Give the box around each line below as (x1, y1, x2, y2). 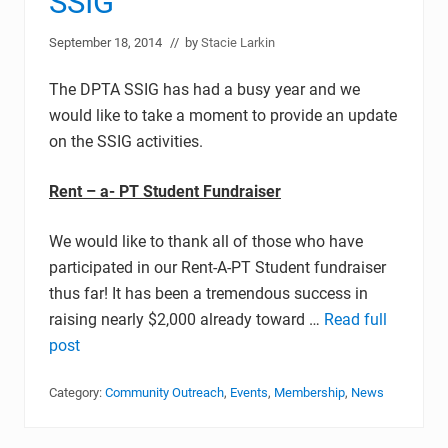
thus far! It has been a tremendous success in (49, 284, 368, 303)
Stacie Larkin (201, 35, 275, 50)
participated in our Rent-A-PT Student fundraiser (49, 258, 386, 277)
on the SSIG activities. (49, 132, 203, 151)
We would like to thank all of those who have (49, 232, 363, 251)
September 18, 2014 (49, 35, 162, 50)
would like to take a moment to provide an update (49, 106, 397, 125)
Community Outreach (105, 385, 224, 400)
